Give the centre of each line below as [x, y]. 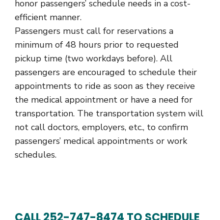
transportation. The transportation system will [109, 113]
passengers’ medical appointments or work [101, 141]
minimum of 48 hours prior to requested [97, 44]
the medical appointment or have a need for [104, 99]
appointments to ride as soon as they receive [105, 86]
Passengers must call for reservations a [94, 31]
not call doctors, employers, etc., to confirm [101, 127]
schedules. [36, 154]
